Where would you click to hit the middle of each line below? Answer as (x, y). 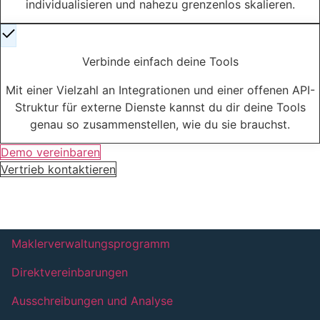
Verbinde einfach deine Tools (160, 61)
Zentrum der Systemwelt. (160, 210)
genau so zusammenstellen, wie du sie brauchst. (160, 124)
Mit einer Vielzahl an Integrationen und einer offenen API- (160, 90)
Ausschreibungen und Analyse (92, 301)
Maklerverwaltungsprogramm (91, 244)
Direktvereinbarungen (70, 272)
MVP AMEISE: (160, 192)
